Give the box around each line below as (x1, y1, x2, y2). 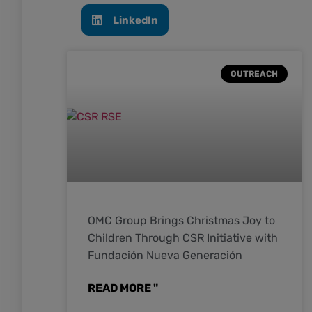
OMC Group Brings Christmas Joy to (88, 213, 275, 227)
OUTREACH (230, 68, 278, 79)
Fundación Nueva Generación (88, 248, 242, 262)
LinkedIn (113, 13, 159, 26)
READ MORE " (88, 281, 158, 295)
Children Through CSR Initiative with (88, 231, 278, 244)
